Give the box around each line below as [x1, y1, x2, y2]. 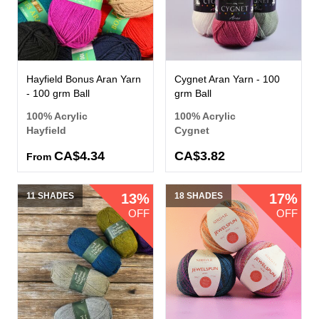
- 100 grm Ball [26, 88, 90, 100]
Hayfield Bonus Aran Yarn [26, 73, 141, 85]
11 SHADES [26, 191, 74, 202]
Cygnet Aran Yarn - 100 [174, 73, 280, 85]
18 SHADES [174, 191, 223, 202]
